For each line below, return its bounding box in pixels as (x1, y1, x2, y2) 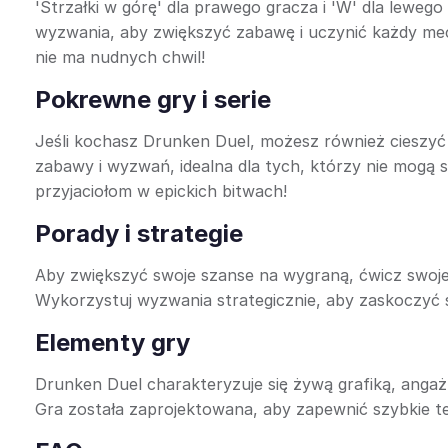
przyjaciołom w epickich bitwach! (35, 181, 287, 201)
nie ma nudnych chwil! (35, 47, 205, 67)
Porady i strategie (35, 219, 243, 248)
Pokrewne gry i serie (35, 85, 271, 114)
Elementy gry (35, 328, 190, 357)
